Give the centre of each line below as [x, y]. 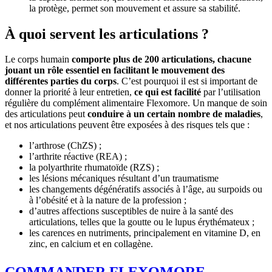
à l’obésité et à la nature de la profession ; [108, 200]
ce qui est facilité [168, 92]
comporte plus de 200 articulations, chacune [161, 59]
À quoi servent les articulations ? [107, 34]
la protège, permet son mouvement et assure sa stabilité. [135, 8]
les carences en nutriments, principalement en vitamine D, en [145, 233]
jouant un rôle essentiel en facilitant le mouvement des [115, 70]
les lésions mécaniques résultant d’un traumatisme [124, 178]
